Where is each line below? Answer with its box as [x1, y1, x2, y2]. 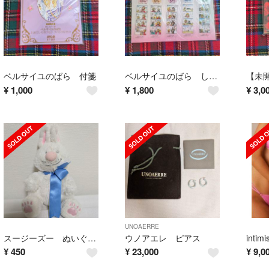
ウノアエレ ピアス [124, 231, 201, 244]
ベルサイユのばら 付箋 [4, 70, 96, 82]
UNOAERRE [124, 222, 159, 231]
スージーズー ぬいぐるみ [88, 231, 96, 244]
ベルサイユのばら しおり [208, 70, 217, 82]
